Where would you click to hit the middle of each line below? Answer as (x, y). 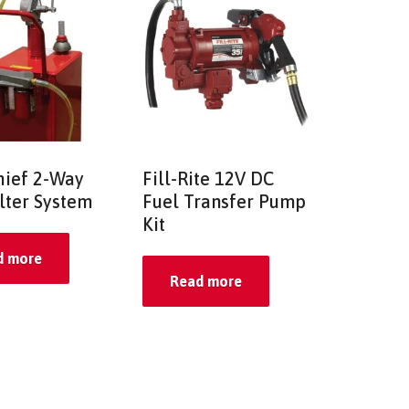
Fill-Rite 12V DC (208, 178)
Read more (205, 281)
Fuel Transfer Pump (224, 201)
